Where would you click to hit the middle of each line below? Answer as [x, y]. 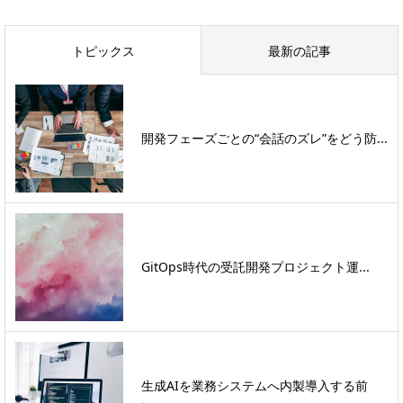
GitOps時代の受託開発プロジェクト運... [255, 267]
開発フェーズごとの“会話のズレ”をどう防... [264, 139]
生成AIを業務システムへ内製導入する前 [255, 385]
